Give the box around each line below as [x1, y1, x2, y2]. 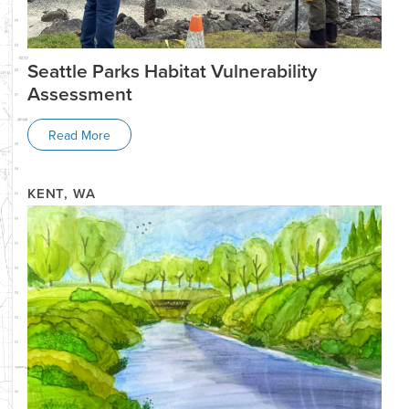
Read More [48, 125, 110, 144]
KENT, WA [27, 184, 96, 204]
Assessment [27, 79, 132, 108]
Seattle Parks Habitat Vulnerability [27, 57, 318, 85]
